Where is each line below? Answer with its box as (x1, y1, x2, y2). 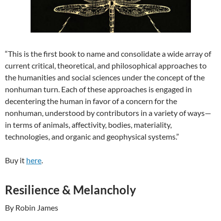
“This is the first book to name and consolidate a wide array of (5, 48, 211, 58)
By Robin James (5, 202, 58, 212)
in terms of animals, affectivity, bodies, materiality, (5, 119, 172, 129)
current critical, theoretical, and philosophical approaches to (5, 60, 207, 70)
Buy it (5, 155, 26, 165)
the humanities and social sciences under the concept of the (5, 72, 205, 82)
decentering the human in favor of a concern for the (5, 96, 177, 106)
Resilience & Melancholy (5, 182, 136, 197)
